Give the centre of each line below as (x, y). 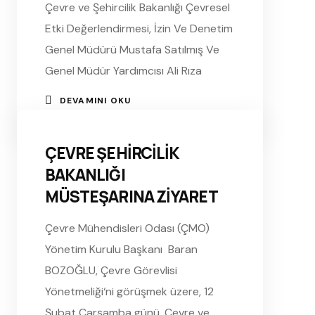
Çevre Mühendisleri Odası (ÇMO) (128, 228)
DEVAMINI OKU (95, 100)
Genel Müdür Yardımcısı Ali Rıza (123, 70)
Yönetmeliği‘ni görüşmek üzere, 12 (129, 291)
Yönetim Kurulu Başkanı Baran (121, 249)
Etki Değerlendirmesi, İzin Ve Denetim (139, 28)
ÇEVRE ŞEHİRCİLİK (112, 153)
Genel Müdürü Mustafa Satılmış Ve (132, 49)
